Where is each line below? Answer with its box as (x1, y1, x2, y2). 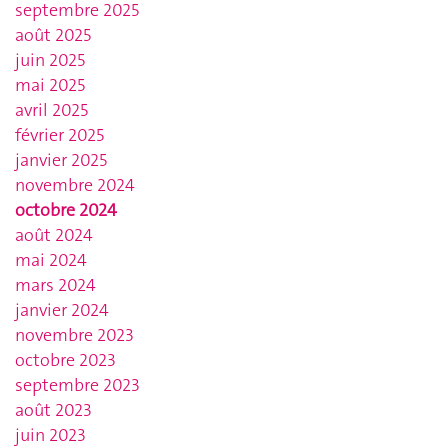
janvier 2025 (15, 148, 107, 173)
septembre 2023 (15, 373, 140, 398)
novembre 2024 (15, 173, 135, 198)
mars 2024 (15, 273, 96, 298)
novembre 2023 (15, 323, 134, 348)
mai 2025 (15, 73, 85, 98)
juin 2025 (15, 48, 85, 73)
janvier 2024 (15, 298, 109, 323)
